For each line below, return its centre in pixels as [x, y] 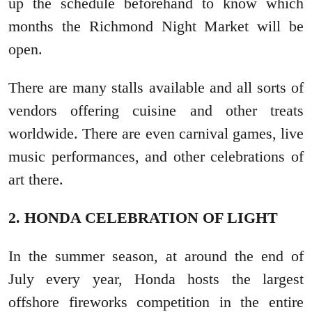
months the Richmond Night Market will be [156, 26]
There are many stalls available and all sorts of [156, 88]
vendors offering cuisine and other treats [156, 111]
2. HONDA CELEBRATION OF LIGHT [143, 218]
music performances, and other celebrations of [156, 157]
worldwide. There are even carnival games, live [156, 134]
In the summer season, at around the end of [156, 256]
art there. [36, 180]
